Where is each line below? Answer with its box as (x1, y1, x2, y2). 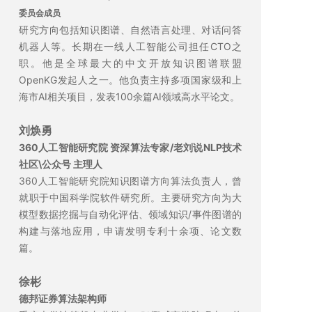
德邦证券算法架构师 (19, 292, 107, 304)
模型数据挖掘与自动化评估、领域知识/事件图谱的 (19, 208, 242, 220)
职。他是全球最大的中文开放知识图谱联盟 (19, 57, 242, 69)
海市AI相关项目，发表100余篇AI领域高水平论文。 (19, 91, 240, 102)
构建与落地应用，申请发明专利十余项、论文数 (19, 225, 242, 237)
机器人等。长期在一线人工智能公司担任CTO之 (19, 40, 242, 52)
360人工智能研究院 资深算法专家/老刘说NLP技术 (19, 141, 242, 153)
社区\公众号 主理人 (19, 158, 102, 170)
